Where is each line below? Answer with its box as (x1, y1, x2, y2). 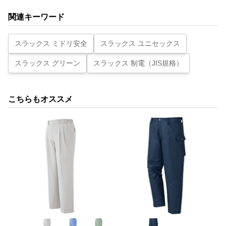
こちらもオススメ (8, 94, 73, 103)
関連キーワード (8, 12, 65, 21)
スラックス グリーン (15, 59, 80, 67)
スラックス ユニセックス (100, 39, 180, 47)
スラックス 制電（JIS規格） (93, 59, 183, 67)
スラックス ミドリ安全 (15, 39, 87, 47)
